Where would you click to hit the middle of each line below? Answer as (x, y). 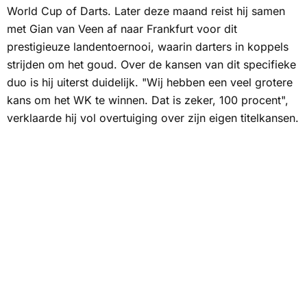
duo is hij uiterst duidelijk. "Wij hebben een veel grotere (150, 83)
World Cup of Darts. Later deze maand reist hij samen (146, 11)
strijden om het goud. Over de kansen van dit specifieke (151, 65)
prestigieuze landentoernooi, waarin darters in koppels (148, 47)
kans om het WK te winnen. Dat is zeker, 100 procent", (148, 100)
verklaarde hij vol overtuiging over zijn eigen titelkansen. (153, 118)
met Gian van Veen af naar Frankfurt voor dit (122, 29)
